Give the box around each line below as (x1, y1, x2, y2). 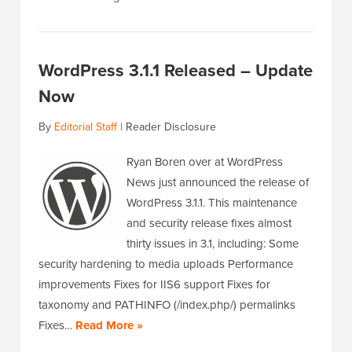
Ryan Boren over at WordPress (126, 153, 283, 171)
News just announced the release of (126, 174, 309, 192)
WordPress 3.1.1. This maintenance (126, 194, 297, 212)
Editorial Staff (54, 119, 117, 136)
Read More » (75, 317, 143, 335)
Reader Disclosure (126, 119, 216, 136)
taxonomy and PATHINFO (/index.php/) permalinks (38, 296, 295, 314)
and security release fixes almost (126, 214, 291, 233)
